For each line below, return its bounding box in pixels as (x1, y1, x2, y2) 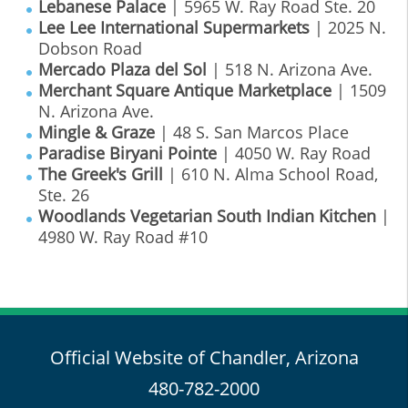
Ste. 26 (38, 184, 89, 207)
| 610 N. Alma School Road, (163, 163, 378, 186)
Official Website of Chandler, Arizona (49, 345, 359, 371)
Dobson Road (38, 37, 142, 60)
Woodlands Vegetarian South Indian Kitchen (38, 205, 376, 228)
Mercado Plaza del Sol (38, 58, 207, 81)
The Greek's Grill (38, 163, 163, 186)
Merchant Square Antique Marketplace (38, 79, 331, 102)
